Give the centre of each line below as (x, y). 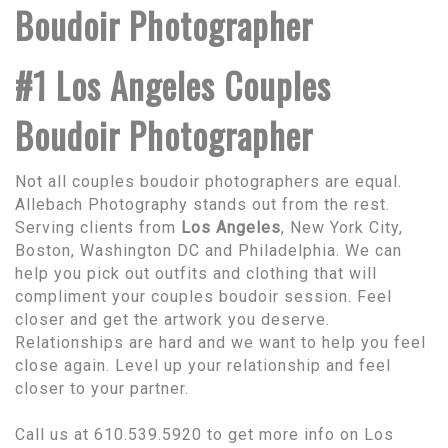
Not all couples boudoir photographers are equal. (208, 181)
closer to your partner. (102, 388)
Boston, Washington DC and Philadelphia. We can (208, 250)
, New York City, (342, 227)
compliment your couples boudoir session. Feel (203, 296)
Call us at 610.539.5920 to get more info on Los (204, 434)
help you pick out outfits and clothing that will (196, 273)
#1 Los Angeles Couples (173, 84)
